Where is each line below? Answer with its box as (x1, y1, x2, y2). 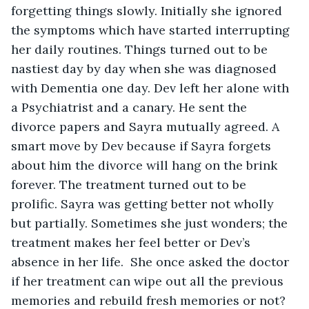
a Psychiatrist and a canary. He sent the (11, 99, 250, 115)
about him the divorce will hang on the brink (11, 157, 281, 173)
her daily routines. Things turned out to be (11, 41, 271, 57)
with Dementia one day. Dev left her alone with (11, 79, 292, 96)
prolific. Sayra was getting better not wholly (11, 195, 277, 212)
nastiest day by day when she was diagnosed (11, 60, 280, 77)
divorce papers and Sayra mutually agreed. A (11, 118, 283, 134)
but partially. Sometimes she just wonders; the (11, 215, 291, 231)
